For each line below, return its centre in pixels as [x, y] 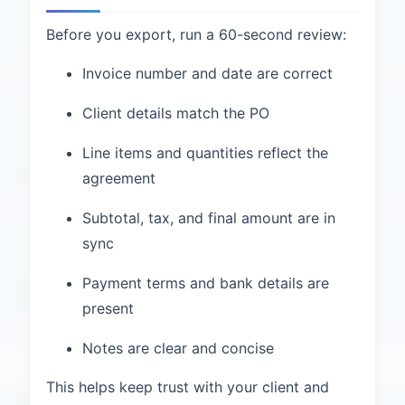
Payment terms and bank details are [206, 283]
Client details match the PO [176, 113]
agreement [119, 178]
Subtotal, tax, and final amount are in [209, 218]
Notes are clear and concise [178, 348]
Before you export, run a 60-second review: [196, 34]
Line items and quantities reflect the [205, 153]
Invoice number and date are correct [207, 73]
